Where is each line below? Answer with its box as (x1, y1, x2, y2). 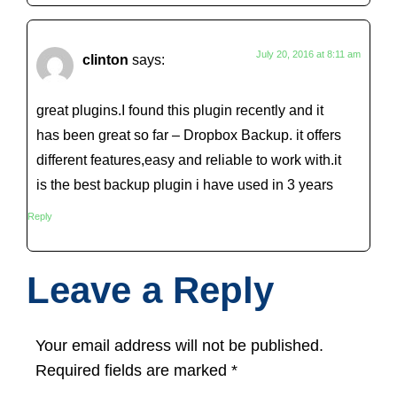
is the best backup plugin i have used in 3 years (36, 175, 333, 192)
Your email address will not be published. (35, 337, 323, 355)
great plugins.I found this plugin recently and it (36, 101, 323, 118)
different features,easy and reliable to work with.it (36, 151, 341, 167)
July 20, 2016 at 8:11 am (256, 49, 361, 60)
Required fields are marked (35, 362, 231, 380)
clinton (82, 51, 128, 68)
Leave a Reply (27, 269, 274, 312)
